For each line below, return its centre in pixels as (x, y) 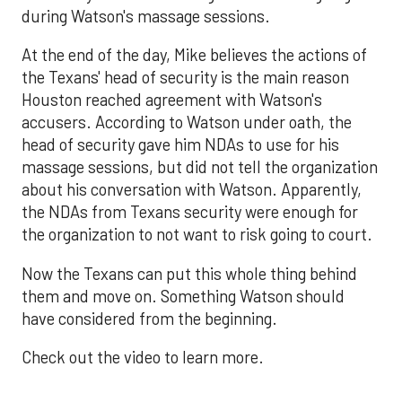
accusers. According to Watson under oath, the (187, 122)
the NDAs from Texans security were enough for (190, 212)
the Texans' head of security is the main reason (185, 78)
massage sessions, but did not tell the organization (200, 167)
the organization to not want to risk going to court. (197, 235)
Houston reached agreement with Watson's (172, 100)
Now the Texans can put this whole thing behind (189, 273)
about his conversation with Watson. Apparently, (192, 190)
